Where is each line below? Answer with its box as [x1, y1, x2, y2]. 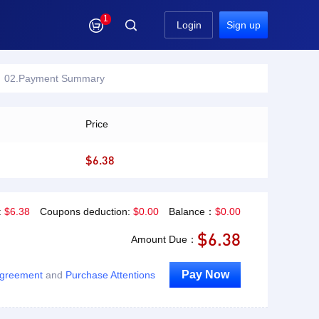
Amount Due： [131, 234, 197, 245]
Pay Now [181, 268, 229, 281]
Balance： [166, 206, 215, 217]
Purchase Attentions [66, 269, 155, 281]
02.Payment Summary [4, 73, 105, 84]
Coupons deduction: [37, 206, 133, 217]
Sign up [226, 19, 261, 31]
